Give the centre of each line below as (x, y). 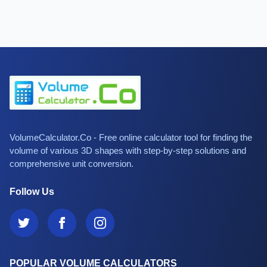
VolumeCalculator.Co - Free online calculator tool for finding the (131, 137)
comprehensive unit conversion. (72, 163)
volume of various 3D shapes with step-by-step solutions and (128, 150)
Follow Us (32, 191)
